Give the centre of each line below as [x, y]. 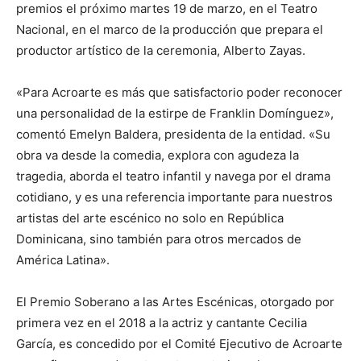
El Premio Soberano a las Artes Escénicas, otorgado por [175, 302]
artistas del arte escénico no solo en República [150, 218]
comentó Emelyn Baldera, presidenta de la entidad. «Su [173, 134]
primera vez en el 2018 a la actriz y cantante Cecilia [162, 323]
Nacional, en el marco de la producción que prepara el [170, 29]
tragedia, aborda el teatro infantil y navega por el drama [173, 176]
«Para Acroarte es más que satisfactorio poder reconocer [179, 92]
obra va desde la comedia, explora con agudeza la [158, 155]
